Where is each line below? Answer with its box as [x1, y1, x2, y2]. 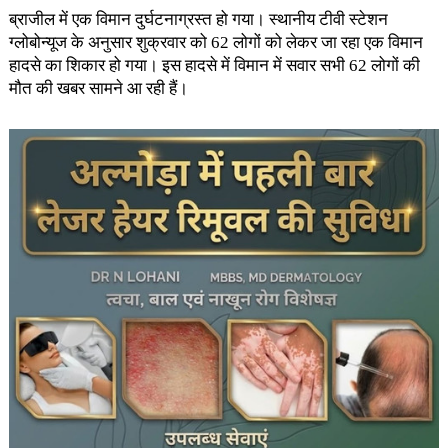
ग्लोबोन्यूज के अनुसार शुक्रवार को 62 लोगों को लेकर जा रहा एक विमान [8, 33, 423, 52]
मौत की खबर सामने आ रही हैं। [8, 79, 188, 98]
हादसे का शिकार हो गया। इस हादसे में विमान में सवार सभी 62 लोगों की [8, 56, 420, 75]
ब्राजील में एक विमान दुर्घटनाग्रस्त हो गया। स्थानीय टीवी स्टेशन [8, 10, 388, 29]
